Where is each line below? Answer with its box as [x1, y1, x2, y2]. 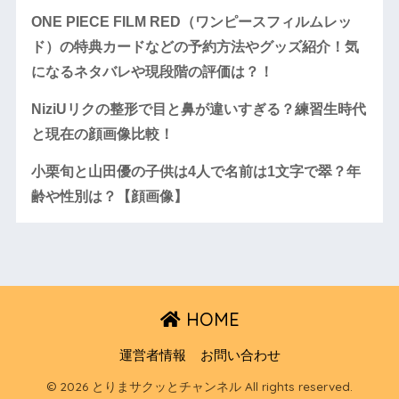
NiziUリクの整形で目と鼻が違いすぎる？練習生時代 [30, 101, 366, 117]
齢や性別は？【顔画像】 [30, 188, 188, 204]
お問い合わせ [199, 347, 281, 362]
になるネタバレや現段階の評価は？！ [30, 63, 273, 79]
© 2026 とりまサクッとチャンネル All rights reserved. [46, 379, 353, 395]
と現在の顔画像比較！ [30, 126, 174, 142]
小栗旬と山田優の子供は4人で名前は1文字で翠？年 [30, 163, 361, 179]
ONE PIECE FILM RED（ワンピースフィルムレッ [30, 13, 352, 29]
